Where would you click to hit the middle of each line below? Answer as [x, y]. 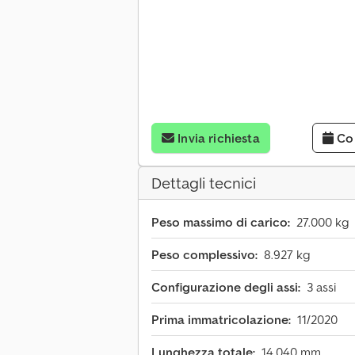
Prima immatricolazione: [221, 320]
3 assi [321, 287]
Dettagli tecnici [204, 183]
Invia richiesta [219, 138]
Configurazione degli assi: [226, 287]
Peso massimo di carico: [221, 222]
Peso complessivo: [204, 255]
